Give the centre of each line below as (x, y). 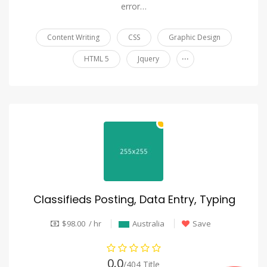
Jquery (148, 59)
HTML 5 (97, 59)
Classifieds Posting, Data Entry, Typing (134, 200)
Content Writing (73, 38)
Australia (148, 223)
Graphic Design (194, 38)
